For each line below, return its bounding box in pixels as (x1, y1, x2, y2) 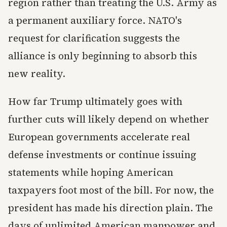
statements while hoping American (8, 166, 173, 179)
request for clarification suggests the (8, 31, 180, 45)
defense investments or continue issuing (8, 148, 196, 161)
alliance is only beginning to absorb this (8, 49, 197, 62)
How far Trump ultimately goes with (8, 95, 182, 108)
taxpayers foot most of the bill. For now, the (8, 183, 214, 197)
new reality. (8, 67, 65, 80)
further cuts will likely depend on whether (8, 112, 209, 126)
